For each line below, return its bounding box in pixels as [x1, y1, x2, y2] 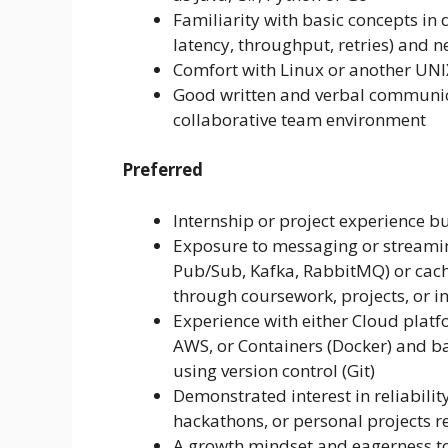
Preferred [122, 158, 203, 182]
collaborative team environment [173, 107, 426, 131]
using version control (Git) [173, 358, 375, 382]
